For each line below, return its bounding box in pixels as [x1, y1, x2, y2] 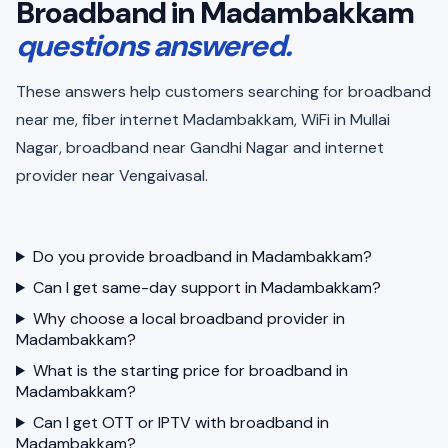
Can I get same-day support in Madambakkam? [32, 277, 381, 298]
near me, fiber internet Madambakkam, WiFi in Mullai [16, 109, 390, 130]
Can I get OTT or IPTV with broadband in [32, 412, 329, 433]
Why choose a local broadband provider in [32, 308, 345, 329]
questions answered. [16, 26, 292, 65]
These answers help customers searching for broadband [16, 81, 431, 102]
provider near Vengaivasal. [16, 165, 208, 186]
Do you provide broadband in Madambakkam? [32, 246, 372, 267]
